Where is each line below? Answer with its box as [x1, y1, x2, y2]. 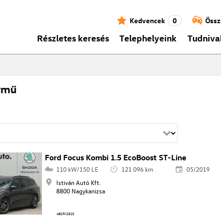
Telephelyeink [119, 32, 177, 43]
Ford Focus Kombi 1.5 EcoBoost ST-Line [45, 152, 187, 163]
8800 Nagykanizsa [56, 186, 105, 195]
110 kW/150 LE [56, 165, 98, 174]
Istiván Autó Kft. [56, 178, 101, 187]
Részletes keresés [37, 32, 109, 43]
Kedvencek [129, 15, 165, 25]
